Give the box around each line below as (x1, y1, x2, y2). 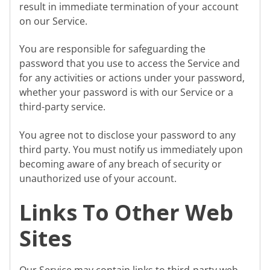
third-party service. (19, 100, 105, 114)
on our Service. (19, 14, 87, 28)
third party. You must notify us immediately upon (19, 142, 243, 156)
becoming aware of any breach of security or (19, 157, 222, 171)
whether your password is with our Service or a (19, 86, 233, 99)
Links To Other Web (19, 197, 233, 227)
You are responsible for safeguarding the (19, 42, 206, 56)
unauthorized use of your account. (19, 171, 177, 185)
